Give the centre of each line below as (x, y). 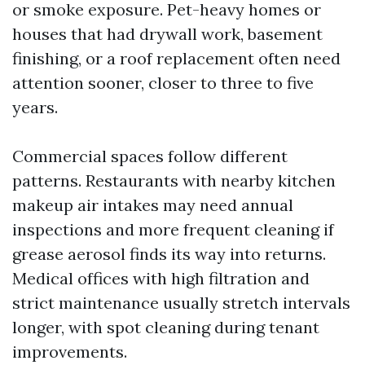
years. (35, 107)
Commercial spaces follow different (150, 156)
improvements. (70, 351)
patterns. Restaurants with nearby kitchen (174, 180)
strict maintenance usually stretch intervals (181, 302)
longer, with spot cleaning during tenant (166, 327)
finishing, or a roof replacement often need (176, 58)
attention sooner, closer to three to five (163, 82)
